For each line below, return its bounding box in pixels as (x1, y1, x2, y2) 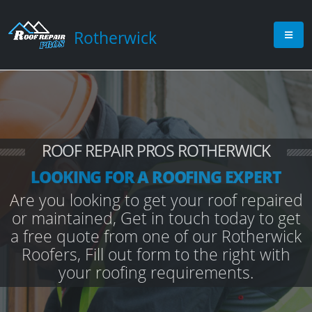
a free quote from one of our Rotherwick (10, 225, 302, 247)
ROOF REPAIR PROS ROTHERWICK (41, 139, 271, 162)
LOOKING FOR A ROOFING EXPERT (31, 166, 281, 188)
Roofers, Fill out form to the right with (22, 243, 290, 265)
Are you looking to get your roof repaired (9, 189, 303, 211)
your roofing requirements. (58, 261, 253, 283)
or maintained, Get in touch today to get (11, 207, 301, 229)
